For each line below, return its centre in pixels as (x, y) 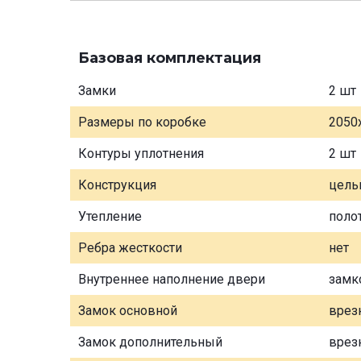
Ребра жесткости (130, 247)
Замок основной (128, 310)
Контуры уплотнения (141, 153)
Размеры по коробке (142, 122)
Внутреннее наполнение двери (172, 279)
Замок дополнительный (150, 342)
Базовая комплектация (170, 58)
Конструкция (117, 185)
